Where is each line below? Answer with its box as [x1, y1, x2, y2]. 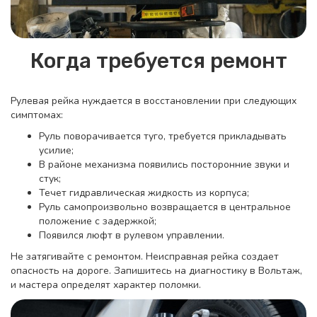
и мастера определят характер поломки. [11, 278, 201, 292]
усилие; [39, 144, 74, 158]
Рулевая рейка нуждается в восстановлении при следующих [11, 94, 296, 108]
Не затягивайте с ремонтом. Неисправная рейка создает [11, 250, 279, 264]
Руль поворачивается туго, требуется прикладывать [39, 129, 287, 144]
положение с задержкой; [39, 214, 156, 229]
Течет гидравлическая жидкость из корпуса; [39, 186, 249, 200]
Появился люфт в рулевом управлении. [39, 229, 224, 243]
